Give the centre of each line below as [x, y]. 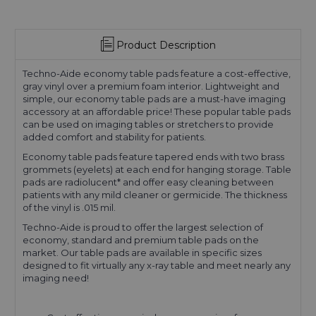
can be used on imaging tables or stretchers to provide [148, 124]
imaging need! [56, 278]
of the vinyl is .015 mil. [70, 208]
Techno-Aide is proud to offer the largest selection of [143, 227]
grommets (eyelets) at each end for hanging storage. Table [157, 170]
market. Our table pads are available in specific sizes [142, 253]
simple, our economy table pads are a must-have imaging [154, 99]
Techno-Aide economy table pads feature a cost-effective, [157, 74]
